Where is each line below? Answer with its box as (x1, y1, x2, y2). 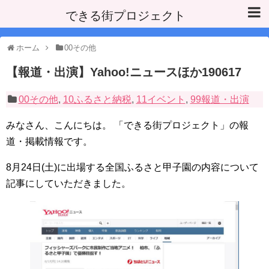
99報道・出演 (190, 94, 249, 104)
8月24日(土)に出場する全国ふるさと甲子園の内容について (6, 162, 259, 172)
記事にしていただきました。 (6, 178, 131, 189)
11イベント (136, 94, 186, 104)
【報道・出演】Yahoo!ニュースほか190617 (6, 65, 241, 79)
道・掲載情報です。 (6, 136, 92, 147)
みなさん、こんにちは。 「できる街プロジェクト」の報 (6, 120, 249, 130)
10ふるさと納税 (62, 94, 131, 104)
